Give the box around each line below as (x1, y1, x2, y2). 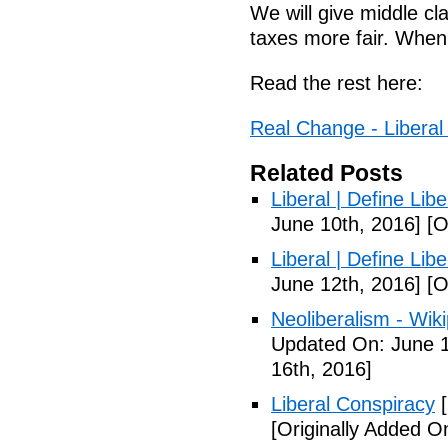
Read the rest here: (250, 72, 423, 94)
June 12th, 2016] (271, 273, 421, 295)
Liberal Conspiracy (271, 393, 435, 415)
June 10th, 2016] (271, 213, 421, 235)
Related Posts (250, 160, 403, 186)
